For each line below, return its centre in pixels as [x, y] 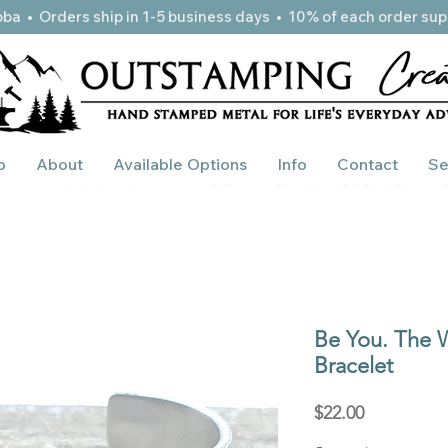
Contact [367, 163]
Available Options [180, 163]
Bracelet [353, 365]
